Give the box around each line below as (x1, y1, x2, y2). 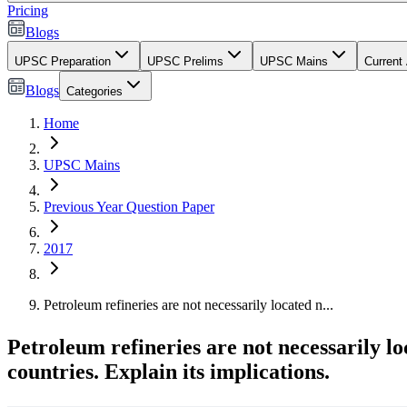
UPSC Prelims (147, 55, 223, 68)
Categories (66, 84, 123, 98)
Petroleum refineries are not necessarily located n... (44, 297, 333, 313)
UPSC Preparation (15, 55, 111, 68)
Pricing (7, 3, 48, 18)
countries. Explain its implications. (7, 360, 330, 383)
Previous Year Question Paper (44, 199, 214, 214)
